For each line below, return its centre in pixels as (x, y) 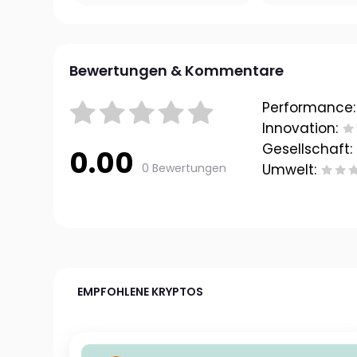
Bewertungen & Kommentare (177, 71)
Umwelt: (290, 170)
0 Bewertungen (184, 168)
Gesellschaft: (308, 149)
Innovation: (300, 128)
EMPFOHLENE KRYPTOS (141, 292)
